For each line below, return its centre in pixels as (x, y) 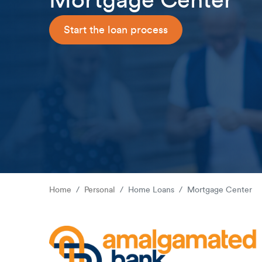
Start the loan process (116, 30)
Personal (100, 190)
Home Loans (151, 190)
